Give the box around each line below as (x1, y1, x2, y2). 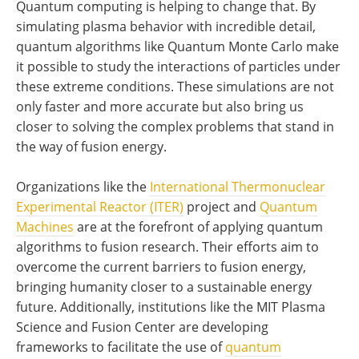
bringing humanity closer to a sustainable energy (16, 278, 312, 296)
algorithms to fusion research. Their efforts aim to (16, 238, 319, 256)
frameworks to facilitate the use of (16, 338, 225, 357)
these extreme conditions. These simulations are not (16, 78, 334, 96)
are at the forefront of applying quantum (74, 218, 323, 236)
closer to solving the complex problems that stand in (16, 118, 334, 136)
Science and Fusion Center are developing (16, 318, 268, 337)
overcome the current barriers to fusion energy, (16, 258, 306, 276)
